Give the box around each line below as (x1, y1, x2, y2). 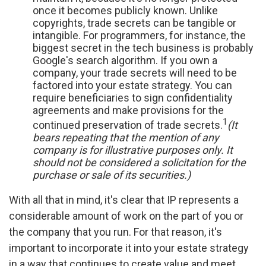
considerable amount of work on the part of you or (9, 210, 243, 222)
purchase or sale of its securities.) (33, 169, 191, 181)
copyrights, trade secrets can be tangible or (33, 17, 236, 29)
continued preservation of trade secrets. (33, 119, 223, 131)
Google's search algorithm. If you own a (33, 54, 217, 66)
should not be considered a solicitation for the (33, 156, 246, 169)
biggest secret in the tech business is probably (33, 42, 254, 54)
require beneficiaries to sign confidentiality (33, 91, 233, 104)
